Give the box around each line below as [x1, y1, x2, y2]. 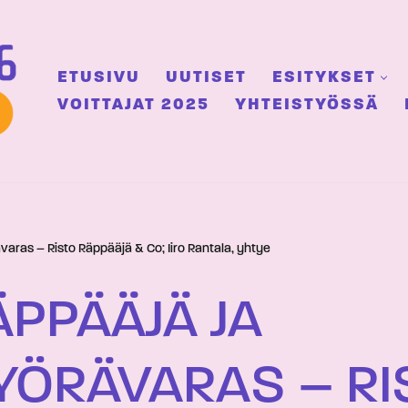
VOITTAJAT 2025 [57, 97, 209, 114]
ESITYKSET [272, 69, 376, 87]
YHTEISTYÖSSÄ [235, 97, 379, 114]
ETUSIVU [57, 69, 140, 87]
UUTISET [166, 69, 247, 87]
